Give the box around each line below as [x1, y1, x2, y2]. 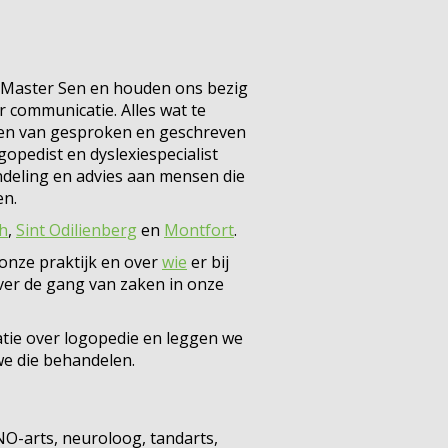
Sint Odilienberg [16, 219, 137, 241]
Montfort [164, 219, 234, 241]
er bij [187, 251, 229, 273]
